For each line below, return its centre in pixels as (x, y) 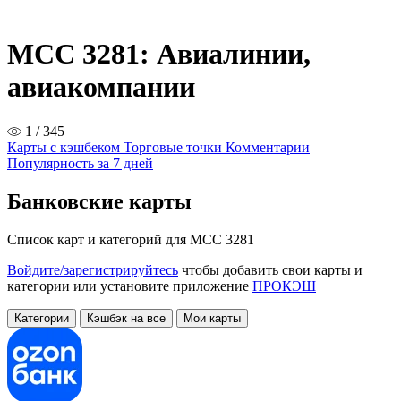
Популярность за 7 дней (80, 163)
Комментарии (268, 147)
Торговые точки (175, 147)
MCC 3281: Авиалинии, (159, 54)
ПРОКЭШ (284, 286)
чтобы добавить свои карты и (270, 269)
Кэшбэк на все (126, 318)
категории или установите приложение (130, 286)
